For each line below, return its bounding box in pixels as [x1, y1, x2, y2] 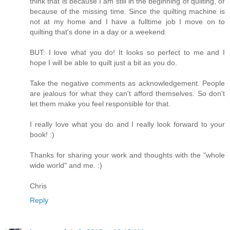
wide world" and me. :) [30, 161, 102, 169]
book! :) [30, 130, 54, 139]
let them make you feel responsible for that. [30, 99, 170, 108]
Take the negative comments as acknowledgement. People [30, 79, 225, 87]
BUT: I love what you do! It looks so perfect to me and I [30, 48, 225, 56]
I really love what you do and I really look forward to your [30, 120, 225, 128]
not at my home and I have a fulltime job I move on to [30, 17, 225, 26]
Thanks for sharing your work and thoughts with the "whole [30, 150, 225, 159]
